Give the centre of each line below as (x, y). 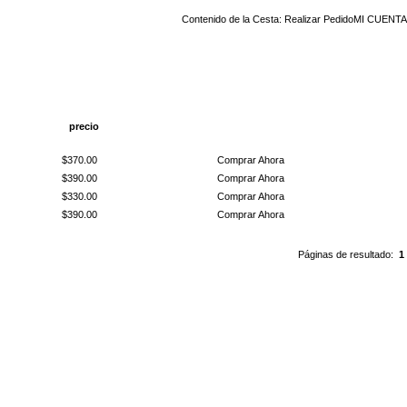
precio (84, 127)
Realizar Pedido (319, 19)
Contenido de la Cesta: (233, 19)
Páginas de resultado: (348, 255)
